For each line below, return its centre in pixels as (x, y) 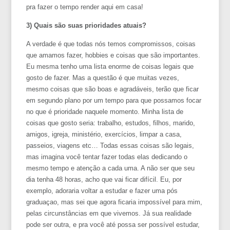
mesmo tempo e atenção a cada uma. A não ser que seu (111, 168)
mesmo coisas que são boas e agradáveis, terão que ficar (113, 89)
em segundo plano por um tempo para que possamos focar (114, 100)
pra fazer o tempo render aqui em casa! (85, 7)
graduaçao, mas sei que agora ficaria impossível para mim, (114, 202)
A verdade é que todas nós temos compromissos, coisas (111, 44)
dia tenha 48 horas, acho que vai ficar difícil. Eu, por (104, 179)
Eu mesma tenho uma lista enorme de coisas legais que (110, 66)
